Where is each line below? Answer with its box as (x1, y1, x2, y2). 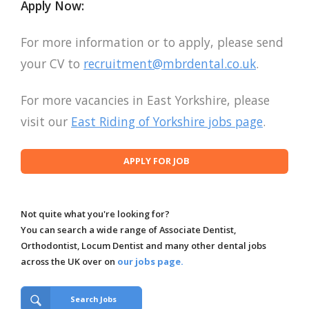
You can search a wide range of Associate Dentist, (21, 223, 236, 237)
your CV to (21, 54, 83, 72)
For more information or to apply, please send (21, 33, 283, 50)
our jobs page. (117, 255, 183, 268)
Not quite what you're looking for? (21, 208, 170, 221)
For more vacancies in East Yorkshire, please (21, 92, 270, 109)
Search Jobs (70, 294, 117, 305)
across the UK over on (21, 255, 117, 268)
